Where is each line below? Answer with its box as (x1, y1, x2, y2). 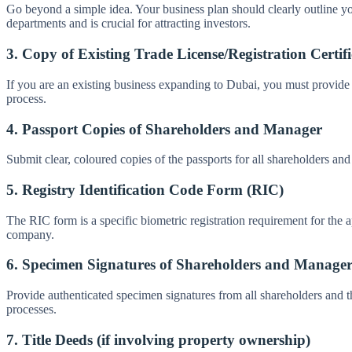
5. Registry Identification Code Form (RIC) (6, 181, 284, 198)
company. (6, 227, 54, 241)
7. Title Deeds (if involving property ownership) (6, 331, 310, 348)
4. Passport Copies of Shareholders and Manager (6, 120, 322, 137)
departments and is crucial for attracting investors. (6, 16, 251, 31)
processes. (6, 302, 57, 317)
